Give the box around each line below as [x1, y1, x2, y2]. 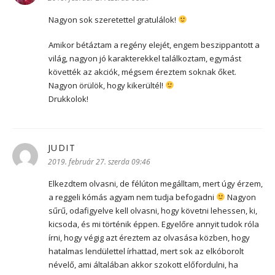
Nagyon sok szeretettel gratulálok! [48, 14, 178, 25]
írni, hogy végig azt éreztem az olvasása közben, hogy [48, 231, 250, 243]
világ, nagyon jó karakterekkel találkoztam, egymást [48, 52, 241, 64]
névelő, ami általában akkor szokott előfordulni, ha [48, 258, 238, 270]
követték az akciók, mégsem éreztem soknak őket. [48, 66, 236, 77]
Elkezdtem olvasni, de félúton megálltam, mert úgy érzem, [48, 177, 263, 189]
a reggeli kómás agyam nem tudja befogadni [48, 191, 216, 203]
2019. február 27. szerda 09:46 [47, 156, 150, 167]
